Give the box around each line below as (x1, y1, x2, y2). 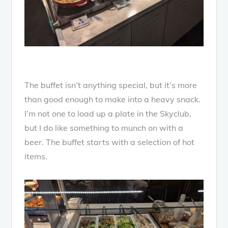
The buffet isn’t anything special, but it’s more (24, 80, 197, 91)
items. (24, 151, 48, 162)
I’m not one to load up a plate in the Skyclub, (24, 108, 192, 119)
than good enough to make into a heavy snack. (24, 94, 201, 105)
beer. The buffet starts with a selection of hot (24, 137, 195, 148)
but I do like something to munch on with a (24, 123, 184, 133)
